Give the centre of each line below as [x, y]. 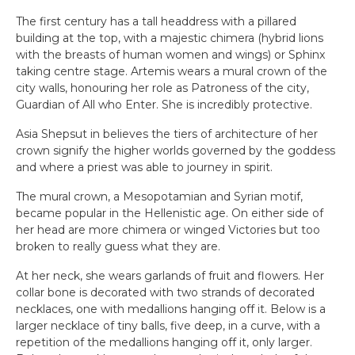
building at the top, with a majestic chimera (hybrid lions [170, 38]
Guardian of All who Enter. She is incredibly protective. [164, 105]
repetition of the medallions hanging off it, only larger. [164, 342]
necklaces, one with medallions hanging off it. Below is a [171, 309]
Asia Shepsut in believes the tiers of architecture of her [167, 134]
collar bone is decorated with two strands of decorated [165, 292]
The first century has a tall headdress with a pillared [156, 21]
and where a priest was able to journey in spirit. [144, 167]
